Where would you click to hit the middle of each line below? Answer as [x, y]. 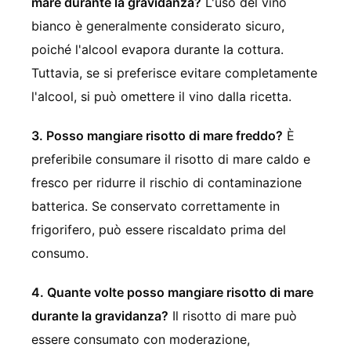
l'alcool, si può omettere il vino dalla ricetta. [161, 96]
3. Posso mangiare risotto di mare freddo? [157, 135]
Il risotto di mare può [233, 315]
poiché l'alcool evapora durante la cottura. [157, 49]
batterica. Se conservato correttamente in [156, 206]
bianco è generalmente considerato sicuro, [158, 25]
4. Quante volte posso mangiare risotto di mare [172, 292]
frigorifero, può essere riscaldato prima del [159, 229]
